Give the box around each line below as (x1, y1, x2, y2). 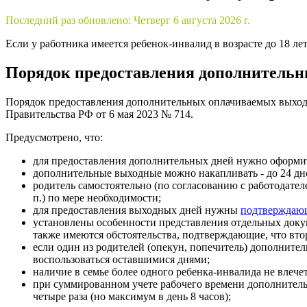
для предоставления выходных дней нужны (33, 204, 241, 217)
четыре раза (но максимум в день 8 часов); (33, 291, 231, 303)
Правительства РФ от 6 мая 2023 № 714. (5, 108, 196, 121)
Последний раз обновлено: (5, 14, 134, 27)
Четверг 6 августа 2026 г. (134, 14, 250, 27)
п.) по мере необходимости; (33, 192, 161, 204)
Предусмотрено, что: (5, 132, 103, 144)
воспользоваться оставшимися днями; (33, 254, 210, 266)
